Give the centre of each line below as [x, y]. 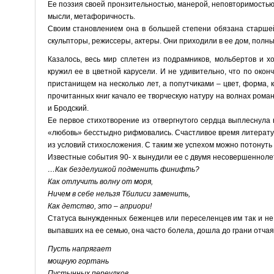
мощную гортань [78, 261]
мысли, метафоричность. [91, 16]
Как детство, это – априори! [99, 206]
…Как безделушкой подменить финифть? [123, 169]
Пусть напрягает [79, 249]
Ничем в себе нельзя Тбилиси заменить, [119, 194]
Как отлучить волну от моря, [100, 181]
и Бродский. [68, 108]
